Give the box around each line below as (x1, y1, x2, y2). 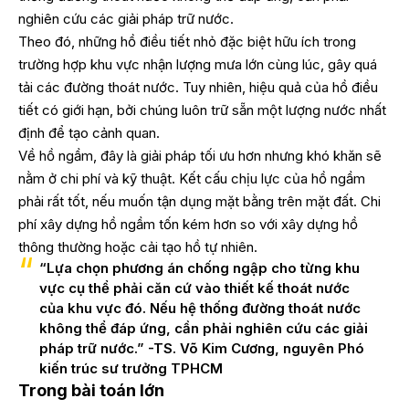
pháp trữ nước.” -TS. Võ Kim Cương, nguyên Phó (38, 339, 364, 357)
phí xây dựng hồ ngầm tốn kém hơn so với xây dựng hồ (18, 215, 358, 233)
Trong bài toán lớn (18, 380, 164, 400)
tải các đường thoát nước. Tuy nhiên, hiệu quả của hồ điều (18, 78, 378, 96)
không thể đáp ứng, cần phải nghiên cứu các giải (38, 319, 368, 337)
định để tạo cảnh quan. (18, 123, 160, 142)
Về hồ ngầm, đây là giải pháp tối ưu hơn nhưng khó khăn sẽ (18, 146, 382, 164)
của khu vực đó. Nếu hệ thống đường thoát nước (38, 299, 361, 317)
